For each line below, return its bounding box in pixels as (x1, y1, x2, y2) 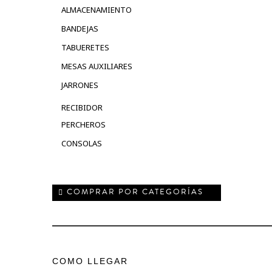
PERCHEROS (61, 118, 106, 130)
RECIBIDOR (61, 101, 103, 113)
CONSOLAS (61, 137, 102, 149)
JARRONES (61, 79, 98, 90)
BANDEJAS (61, 22, 98, 34)
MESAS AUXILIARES (61, 60, 132, 72)
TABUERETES (61, 41, 109, 53)
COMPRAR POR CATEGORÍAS (67, 186, 203, 197)
